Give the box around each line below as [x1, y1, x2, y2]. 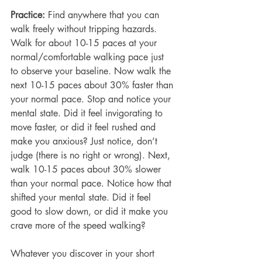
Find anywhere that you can [48, 8, 162, 21]
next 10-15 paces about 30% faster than [11, 78, 176, 91]
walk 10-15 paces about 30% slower [11, 163, 164, 175]
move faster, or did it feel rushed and [11, 120, 158, 133]
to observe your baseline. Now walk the [11, 64, 174, 77]
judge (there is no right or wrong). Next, [11, 149, 173, 161]
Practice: [11, 8, 48, 21]
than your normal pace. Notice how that [11, 177, 174, 189]
